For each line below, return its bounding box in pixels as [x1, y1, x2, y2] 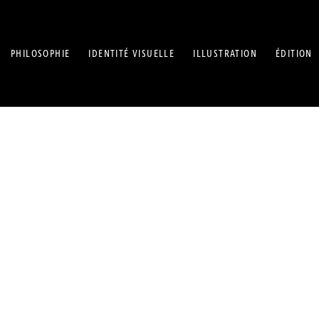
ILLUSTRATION [193, 47, 258, 61]
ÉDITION [276, 47, 313, 61]
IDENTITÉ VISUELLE [88, 47, 175, 61]
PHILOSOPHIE [11, 47, 70, 61]
